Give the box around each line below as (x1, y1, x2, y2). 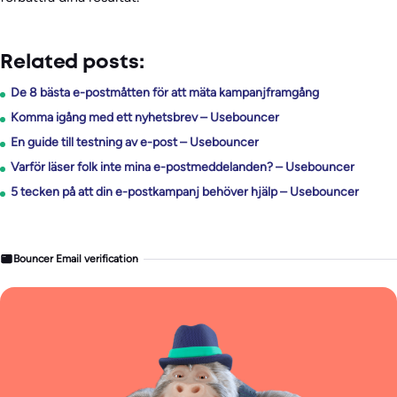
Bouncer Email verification (13, 252, 139, 265)
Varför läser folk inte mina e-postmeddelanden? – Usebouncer (11, 160, 354, 175)
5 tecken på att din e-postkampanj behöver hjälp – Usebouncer (11, 184, 359, 200)
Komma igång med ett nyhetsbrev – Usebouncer (11, 110, 279, 126)
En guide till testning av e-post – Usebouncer (11, 135, 259, 151)
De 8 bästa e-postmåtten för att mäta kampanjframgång (11, 85, 319, 101)
